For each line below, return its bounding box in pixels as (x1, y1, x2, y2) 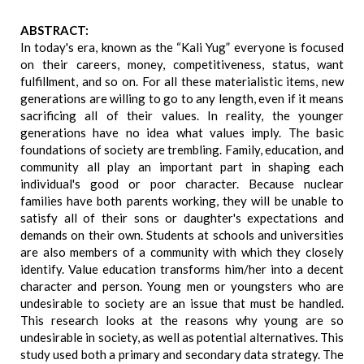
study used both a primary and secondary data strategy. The (20, 347, 344, 362)
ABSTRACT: (20, 23, 89, 37)
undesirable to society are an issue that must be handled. (20, 296, 344, 310)
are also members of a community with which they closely (20, 245, 344, 259)
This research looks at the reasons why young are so (20, 313, 344, 327)
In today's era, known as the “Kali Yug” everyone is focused (20, 40, 344, 54)
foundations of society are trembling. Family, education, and (20, 142, 344, 157)
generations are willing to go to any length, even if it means (20, 91, 344, 106)
